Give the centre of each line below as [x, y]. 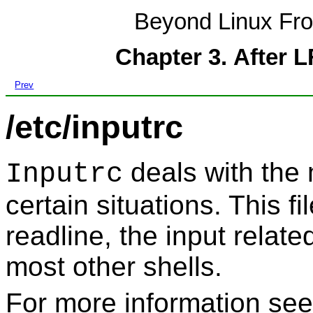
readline [55, 235]
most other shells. [114, 266]
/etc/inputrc [94, 126]
